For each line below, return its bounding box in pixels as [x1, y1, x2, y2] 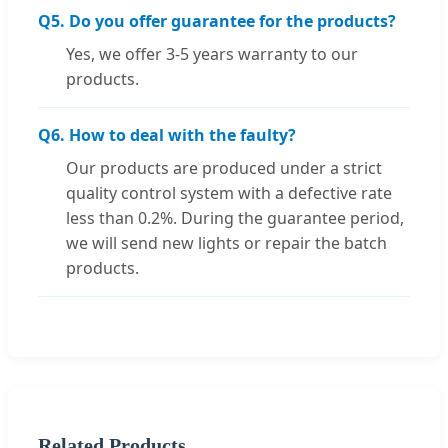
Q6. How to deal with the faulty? [38, 124, 296, 147]
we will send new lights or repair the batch [66, 232, 387, 255]
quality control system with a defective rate [66, 182, 392, 205]
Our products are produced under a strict [66, 157, 382, 180]
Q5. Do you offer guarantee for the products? [38, 10, 396, 33]
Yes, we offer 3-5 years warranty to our [66, 43, 358, 66]
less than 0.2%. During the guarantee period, [66, 207, 404, 230]
